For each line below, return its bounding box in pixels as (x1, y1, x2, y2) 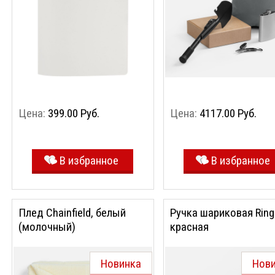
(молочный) (18, 220, 76, 234)
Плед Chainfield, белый (18, 206, 126, 220)
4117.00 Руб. (199, 106, 257, 120)
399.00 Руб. (48, 106, 99, 120)
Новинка (101, 257, 141, 271)
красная (170, 220, 209, 234)
